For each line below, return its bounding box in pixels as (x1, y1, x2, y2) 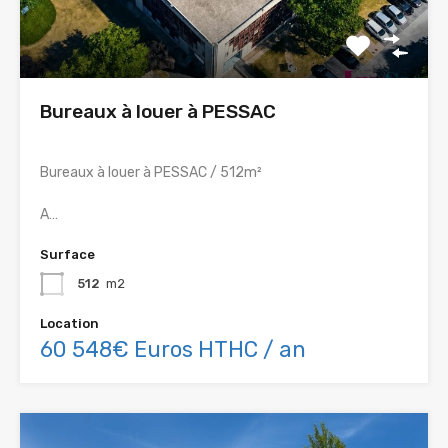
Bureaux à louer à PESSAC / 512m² (40, 164, 262, 182)
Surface (40, 247, 95, 263)
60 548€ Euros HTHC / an (40, 336, 306, 364)
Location (40, 316, 99, 332)
